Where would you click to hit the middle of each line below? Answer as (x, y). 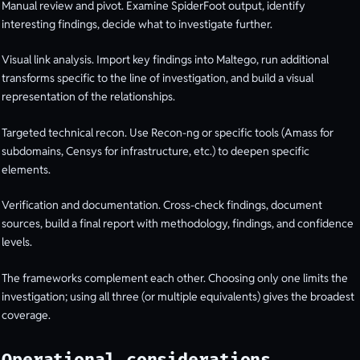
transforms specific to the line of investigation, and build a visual (157, 78)
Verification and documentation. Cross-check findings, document (162, 205)
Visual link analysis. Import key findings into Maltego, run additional (165, 60)
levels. (17, 242)
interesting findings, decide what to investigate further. (137, 24)
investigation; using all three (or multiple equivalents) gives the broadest (178, 297)
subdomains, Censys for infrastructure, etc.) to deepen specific (155, 151)
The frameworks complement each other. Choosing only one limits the (175, 278)
